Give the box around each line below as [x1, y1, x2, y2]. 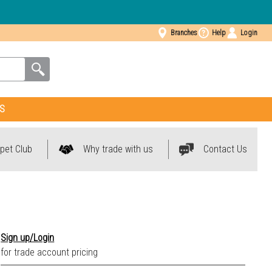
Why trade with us [83, 143, 153, 155]
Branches [170, 29, 197, 37]
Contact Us [203, 143, 247, 155]
